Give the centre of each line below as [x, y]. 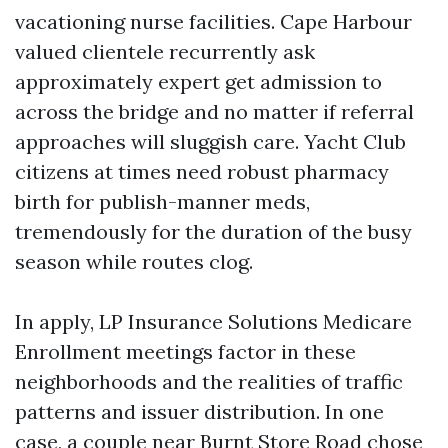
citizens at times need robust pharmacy [202, 171]
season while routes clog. [134, 261]
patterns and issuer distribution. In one [199, 411]
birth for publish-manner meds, [162, 201]
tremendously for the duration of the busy [213, 231]
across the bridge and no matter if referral [214, 111]
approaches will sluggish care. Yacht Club [210, 141]
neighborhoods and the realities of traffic [209, 381]
